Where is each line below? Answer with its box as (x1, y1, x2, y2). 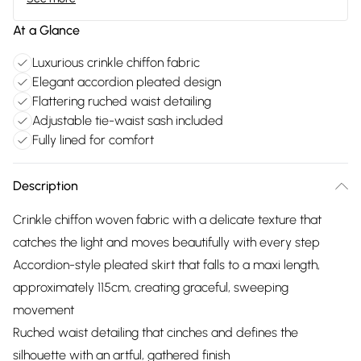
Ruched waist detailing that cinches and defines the (13, 325, 298, 340)
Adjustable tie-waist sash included (32, 113, 223, 128)
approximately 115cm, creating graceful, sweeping (13, 280, 288, 295)
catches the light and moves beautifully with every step (13, 234, 320, 250)
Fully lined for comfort (32, 132, 154, 147)
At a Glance (13, 23, 80, 38)
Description (13, 178, 78, 193)
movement (13, 302, 74, 317)
